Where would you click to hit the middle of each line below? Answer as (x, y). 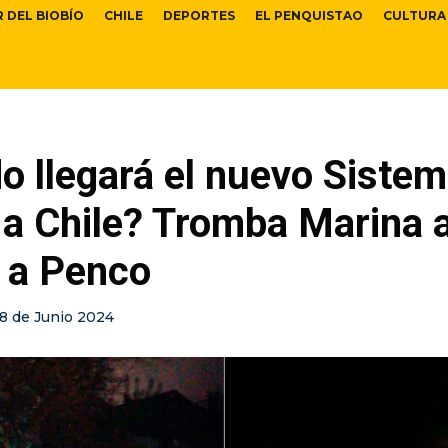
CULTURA (414, 16)
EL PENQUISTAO (309, 16)
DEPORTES (199, 16)
